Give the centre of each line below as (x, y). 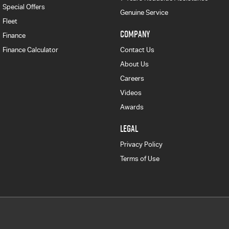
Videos (131, 93)
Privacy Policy (141, 144)
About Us (134, 64)
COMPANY (135, 34)
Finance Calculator (30, 50)
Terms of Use (140, 158)
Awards (132, 107)
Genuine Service (144, 12)
